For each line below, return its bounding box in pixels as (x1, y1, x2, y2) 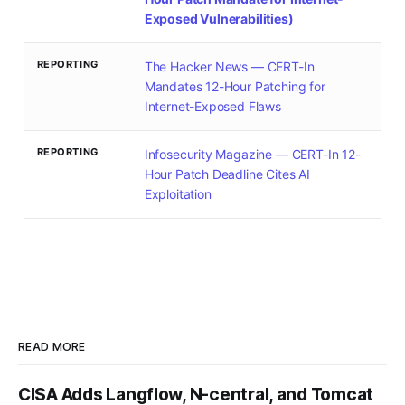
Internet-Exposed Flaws (144, 99, 281, 115)
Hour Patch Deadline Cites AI (144, 166, 310, 183)
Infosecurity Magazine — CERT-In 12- (144, 146, 361, 163)
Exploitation (144, 186, 212, 202)
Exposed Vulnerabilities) (144, 11, 294, 27)
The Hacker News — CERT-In (144, 59, 315, 75)
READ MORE (18, 340, 86, 354)
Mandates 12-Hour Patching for (144, 79, 325, 95)
